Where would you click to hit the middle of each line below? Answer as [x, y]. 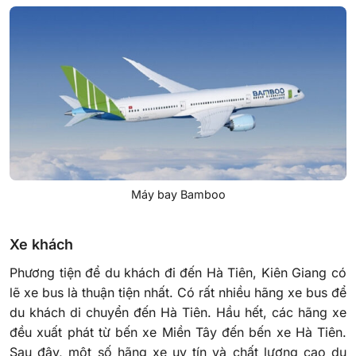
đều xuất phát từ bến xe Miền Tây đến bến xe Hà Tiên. [178, 332]
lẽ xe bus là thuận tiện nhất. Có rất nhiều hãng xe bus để [178, 292]
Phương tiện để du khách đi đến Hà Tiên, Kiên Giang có [178, 272]
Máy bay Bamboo [178, 194]
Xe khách [41, 244]
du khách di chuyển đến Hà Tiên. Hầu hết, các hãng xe [178, 312]
